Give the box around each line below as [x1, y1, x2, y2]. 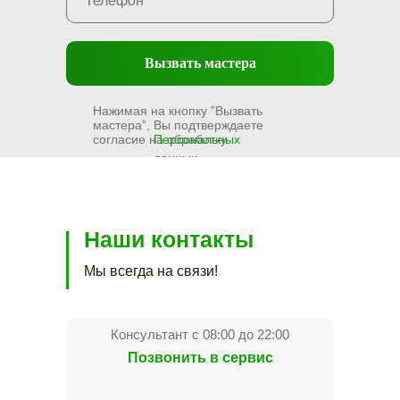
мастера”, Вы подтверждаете [93, 118, 263, 132]
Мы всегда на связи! [84, 263, 218, 279]
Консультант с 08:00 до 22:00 [111, 327, 289, 342]
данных [154, 151, 197, 165]
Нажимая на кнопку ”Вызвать [93, 104, 262, 118]
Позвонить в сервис [127, 350, 273, 365]
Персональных [154, 132, 240, 146]
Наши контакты [84, 227, 254, 252]
